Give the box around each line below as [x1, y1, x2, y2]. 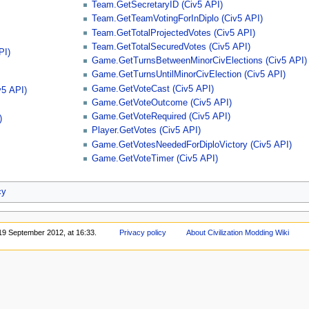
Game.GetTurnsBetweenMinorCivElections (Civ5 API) [92, 56, 308, 66]
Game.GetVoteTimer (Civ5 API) [92, 153, 219, 163]
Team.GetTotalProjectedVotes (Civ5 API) [92, 28, 256, 38]
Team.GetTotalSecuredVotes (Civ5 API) [92, 41, 251, 52]
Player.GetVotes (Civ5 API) [92, 126, 201, 136]
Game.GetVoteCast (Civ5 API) [92, 83, 215, 94]
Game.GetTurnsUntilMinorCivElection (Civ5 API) [92, 70, 286, 80]
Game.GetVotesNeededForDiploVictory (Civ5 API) [92, 139, 292, 150]
